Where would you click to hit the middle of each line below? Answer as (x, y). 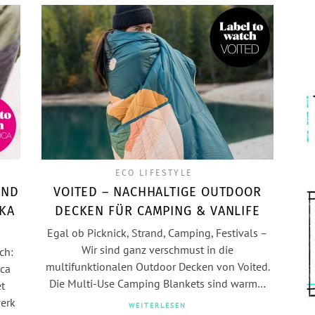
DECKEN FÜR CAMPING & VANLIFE (157, 211)
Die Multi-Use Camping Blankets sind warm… (157, 283)
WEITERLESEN (157, 306)
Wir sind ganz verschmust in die (157, 250)
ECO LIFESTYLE (154, 173)
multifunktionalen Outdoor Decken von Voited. (157, 266)
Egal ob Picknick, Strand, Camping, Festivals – (157, 233)
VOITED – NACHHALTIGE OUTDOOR (157, 192)
